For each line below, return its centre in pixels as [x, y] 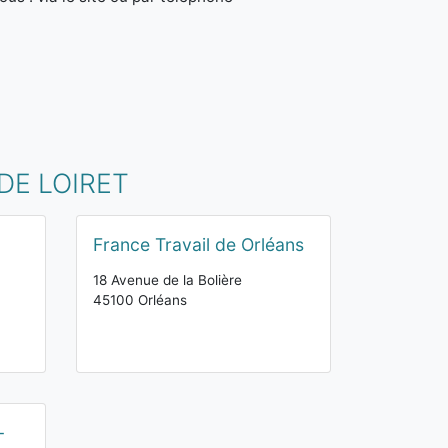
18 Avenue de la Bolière [167, 280]
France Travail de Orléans [198, 244]
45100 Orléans [140, 300]
